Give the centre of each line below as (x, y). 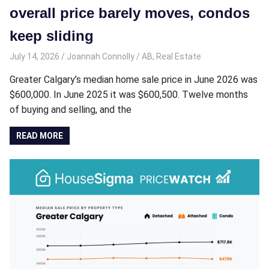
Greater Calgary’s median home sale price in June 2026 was (134, 79)
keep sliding (52, 36)
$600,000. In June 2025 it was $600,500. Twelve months (129, 94)
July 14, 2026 (35, 56)
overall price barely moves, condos (130, 13)
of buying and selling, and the (71, 109)
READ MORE (40, 135)
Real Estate (178, 56)
